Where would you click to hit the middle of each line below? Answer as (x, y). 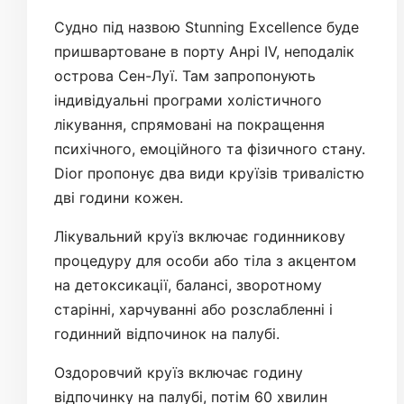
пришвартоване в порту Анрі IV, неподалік (204, 52)
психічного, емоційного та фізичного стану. (210, 149)
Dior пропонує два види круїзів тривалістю (209, 174)
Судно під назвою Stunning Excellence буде (207, 28)
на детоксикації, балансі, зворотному (188, 285)
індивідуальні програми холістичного (188, 101)
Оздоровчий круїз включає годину (179, 373)
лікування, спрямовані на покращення (189, 125)
